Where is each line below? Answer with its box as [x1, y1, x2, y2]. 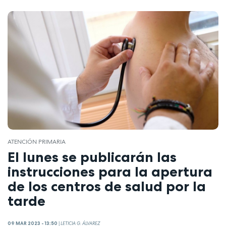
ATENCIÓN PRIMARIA [8, 137, 66, 146]
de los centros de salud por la [8, 178, 206, 195]
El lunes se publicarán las [8, 148, 177, 166]
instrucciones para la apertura [8, 163, 212, 181]
